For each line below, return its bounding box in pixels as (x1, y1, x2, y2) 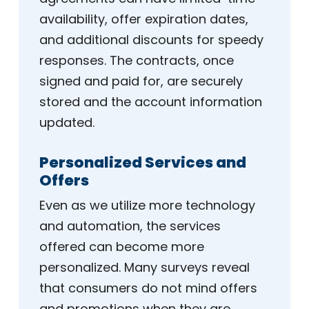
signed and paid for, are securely (39, 72, 243, 90)
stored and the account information (39, 93, 262, 111)
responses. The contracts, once (39, 52, 234, 70)
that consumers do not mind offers (39, 279, 257, 297)
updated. (39, 114, 94, 132)
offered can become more (39, 238, 204, 256)
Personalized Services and (39, 152, 246, 174)
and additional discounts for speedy (39, 31, 263, 49)
